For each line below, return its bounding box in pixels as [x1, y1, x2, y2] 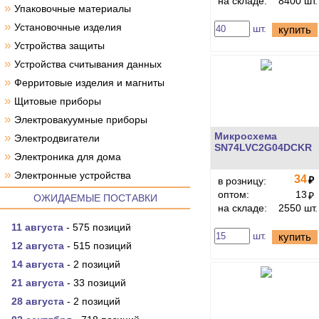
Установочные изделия [14, 21, 122, 33]
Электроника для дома [14, 151, 121, 162]
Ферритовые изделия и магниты [14, 77, 164, 88]
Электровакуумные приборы [14, 114, 147, 125]
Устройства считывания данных [14, 58, 162, 70]
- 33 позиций [64, 277, 126, 288]
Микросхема [214, 130, 277, 142]
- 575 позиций [63, 221, 131, 233]
